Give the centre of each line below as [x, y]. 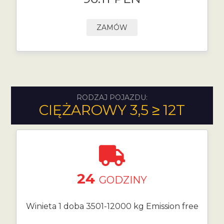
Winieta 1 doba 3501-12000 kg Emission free [112, 206]
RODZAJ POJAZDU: [112, 97]
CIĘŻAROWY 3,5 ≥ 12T [112, 110]
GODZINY [123, 180]
